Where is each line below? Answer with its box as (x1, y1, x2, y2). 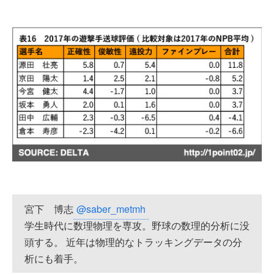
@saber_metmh (76, 202, 146, 217)
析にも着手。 (24, 251, 83, 266)
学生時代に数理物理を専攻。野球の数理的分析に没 (24, 218, 250, 233)
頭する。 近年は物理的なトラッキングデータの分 (24, 235, 242, 250)
